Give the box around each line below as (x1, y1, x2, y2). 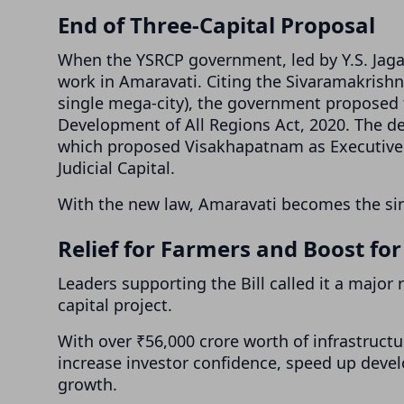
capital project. (58, 293, 172, 316)
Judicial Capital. (58, 156, 175, 179)
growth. (58, 372, 117, 395)
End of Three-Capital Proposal (58, 9, 375, 40)
